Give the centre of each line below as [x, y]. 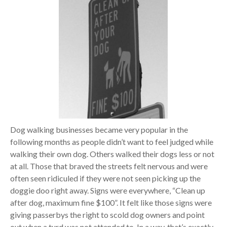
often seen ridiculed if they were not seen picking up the [105, 178]
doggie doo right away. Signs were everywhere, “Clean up [107, 191]
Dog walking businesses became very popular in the [99, 130]
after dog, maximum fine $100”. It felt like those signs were [111, 203]
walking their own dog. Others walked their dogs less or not [112, 154]
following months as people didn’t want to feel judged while [111, 142]
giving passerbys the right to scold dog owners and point [107, 215]
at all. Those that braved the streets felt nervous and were [109, 166]
